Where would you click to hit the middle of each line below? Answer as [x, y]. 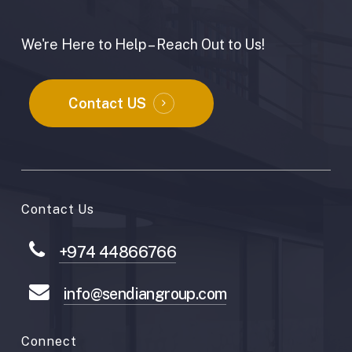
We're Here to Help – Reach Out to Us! [143, 44]
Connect [49, 341]
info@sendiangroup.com [145, 293]
